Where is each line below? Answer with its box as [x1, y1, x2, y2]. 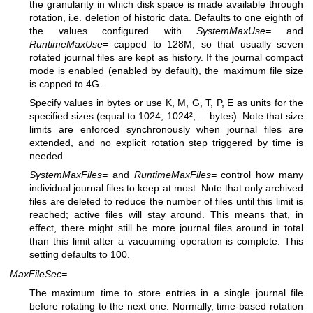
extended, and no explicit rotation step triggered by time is [29, 137, 303, 148]
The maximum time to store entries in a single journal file [29, 287, 303, 299]
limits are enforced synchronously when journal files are [29, 124, 303, 135]
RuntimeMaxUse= [29, 38, 108, 50]
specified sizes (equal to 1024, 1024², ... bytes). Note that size [29, 110, 303, 122]
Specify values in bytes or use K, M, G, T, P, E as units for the [29, 97, 303, 108]
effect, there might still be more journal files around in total [29, 222, 303, 234]
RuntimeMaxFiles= [133, 169, 217, 181]
